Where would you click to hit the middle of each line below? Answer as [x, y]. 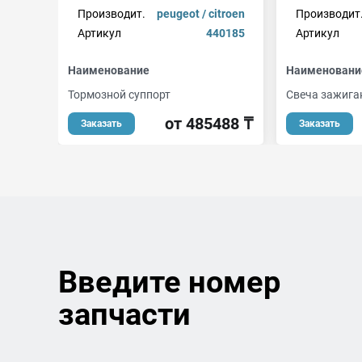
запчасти [124, 314]
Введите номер [169, 282]
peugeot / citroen [200, 14]
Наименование [109, 70]
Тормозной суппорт [119, 95]
